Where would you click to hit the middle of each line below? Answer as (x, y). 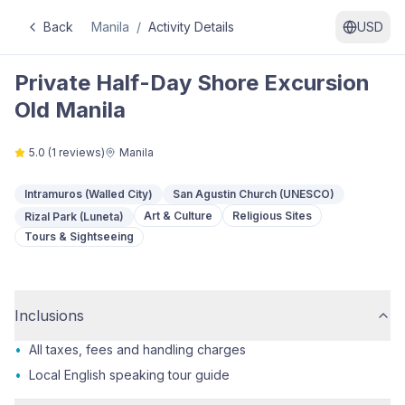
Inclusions (49, 316)
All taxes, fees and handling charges (137, 349)
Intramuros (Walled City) (89, 194)
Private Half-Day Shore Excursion (192, 83)
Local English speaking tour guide (129, 375)
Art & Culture (178, 215)
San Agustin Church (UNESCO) (254, 194)
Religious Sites (272, 215)
